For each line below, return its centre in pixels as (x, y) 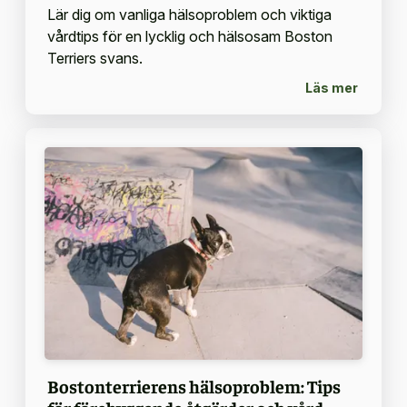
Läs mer (332, 88)
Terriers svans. (94, 58)
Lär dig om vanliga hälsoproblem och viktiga (189, 14)
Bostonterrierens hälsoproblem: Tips (194, 385)
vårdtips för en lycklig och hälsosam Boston (189, 36)
